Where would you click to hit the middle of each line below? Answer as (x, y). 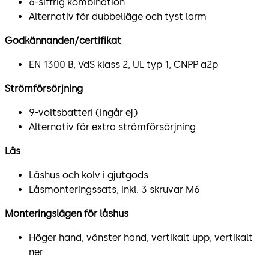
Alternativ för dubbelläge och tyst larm (118, 16)
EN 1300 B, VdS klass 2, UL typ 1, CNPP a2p (123, 64)
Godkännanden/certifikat (63, 40)
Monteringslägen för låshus (67, 213)
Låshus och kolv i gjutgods (89, 175)
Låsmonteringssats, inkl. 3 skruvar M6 (114, 189)
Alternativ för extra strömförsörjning (112, 127)
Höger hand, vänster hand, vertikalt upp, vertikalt (141, 237)
